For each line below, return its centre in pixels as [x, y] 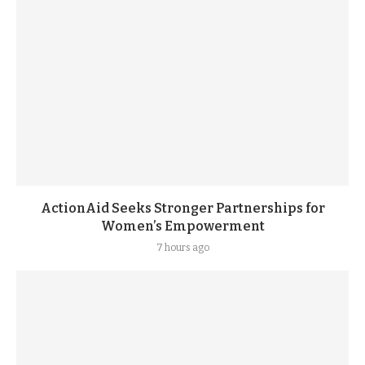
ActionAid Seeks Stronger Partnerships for [182, 208]
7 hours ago [182, 248]
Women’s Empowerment [182, 226]
